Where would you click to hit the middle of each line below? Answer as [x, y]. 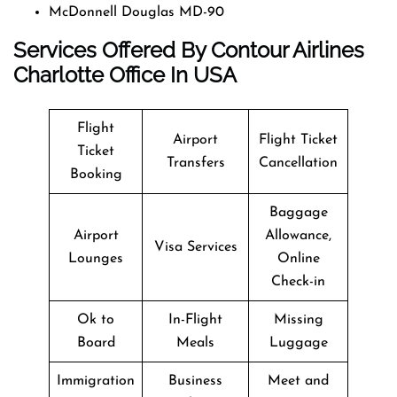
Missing [298, 319]
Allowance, [298, 235]
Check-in [298, 281]
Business [195, 381]
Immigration [96, 381]
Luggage [298, 343]
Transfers [195, 163]
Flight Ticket [298, 140]
